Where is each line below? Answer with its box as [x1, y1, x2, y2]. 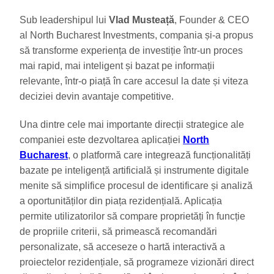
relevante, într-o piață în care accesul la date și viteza [20, 75, 248, 86]
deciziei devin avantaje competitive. [20, 91, 174, 102]
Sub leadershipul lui [20, 14, 109, 25]
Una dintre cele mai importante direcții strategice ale [20, 119, 244, 130]
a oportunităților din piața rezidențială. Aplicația [20, 195, 222, 206]
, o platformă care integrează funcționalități [68, 149, 251, 160]
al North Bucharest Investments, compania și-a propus [20, 29, 253, 40]
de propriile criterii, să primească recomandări [20, 226, 217, 237]
